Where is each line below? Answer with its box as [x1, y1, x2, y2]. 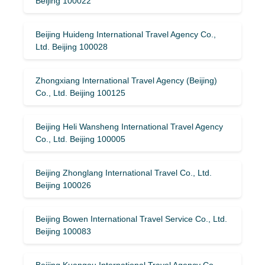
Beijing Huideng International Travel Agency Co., [35, 29, 216, 39]
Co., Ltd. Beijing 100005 [35, 134, 125, 144]
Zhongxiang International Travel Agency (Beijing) [35, 75, 217, 85]
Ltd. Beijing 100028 [35, 41, 108, 51]
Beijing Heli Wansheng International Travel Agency [35, 121, 223, 131]
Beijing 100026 [35, 180, 91, 190]
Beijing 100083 [35, 226, 91, 236]
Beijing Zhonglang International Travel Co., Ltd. [35, 167, 212, 177]
